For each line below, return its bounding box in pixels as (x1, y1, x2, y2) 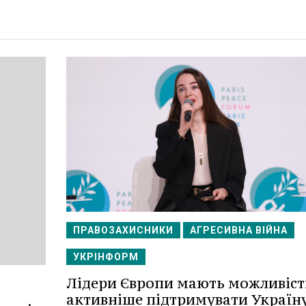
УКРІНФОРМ (72, 251, 139, 263)
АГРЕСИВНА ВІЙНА (189, 225, 288, 236)
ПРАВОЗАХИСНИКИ (72, 225, 173, 236)
